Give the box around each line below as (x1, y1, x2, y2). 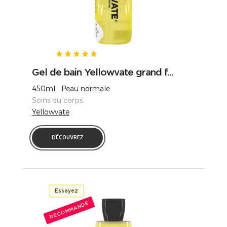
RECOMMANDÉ (49, 200, 90, 220)
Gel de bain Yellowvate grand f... (31, 66, 173, 78)
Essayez (55, 187, 79, 194)
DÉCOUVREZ (51, 135, 83, 141)
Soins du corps (31, 95, 87, 104)
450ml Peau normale (31, 84, 110, 93)
